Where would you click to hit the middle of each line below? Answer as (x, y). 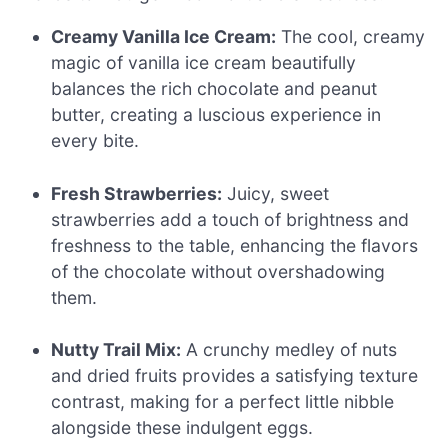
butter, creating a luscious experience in (216, 115)
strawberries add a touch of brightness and (230, 219)
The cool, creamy (351, 37)
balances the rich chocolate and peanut (214, 89)
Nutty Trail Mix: (116, 350)
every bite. (95, 141)
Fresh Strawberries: (137, 193)
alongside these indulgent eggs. (182, 428)
